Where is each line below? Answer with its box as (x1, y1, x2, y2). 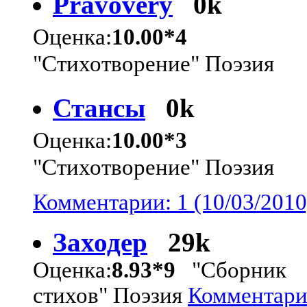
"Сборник (175, 257, 286, 282)
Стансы (53, 93, 145, 123)
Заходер (53, 227, 147, 257)
